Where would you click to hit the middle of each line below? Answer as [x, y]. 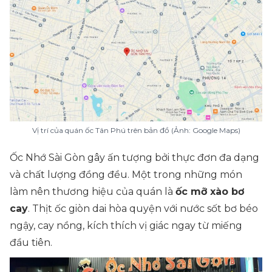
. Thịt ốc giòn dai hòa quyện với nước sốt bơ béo [143, 209]
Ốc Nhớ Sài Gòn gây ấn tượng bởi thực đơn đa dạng [134, 158]
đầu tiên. [31, 243]
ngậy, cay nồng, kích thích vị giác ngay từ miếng [126, 226]
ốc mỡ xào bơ [210, 192]
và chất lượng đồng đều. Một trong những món [126, 175]
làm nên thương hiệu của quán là [93, 192]
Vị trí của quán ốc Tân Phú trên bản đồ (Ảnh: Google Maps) [136, 130]
